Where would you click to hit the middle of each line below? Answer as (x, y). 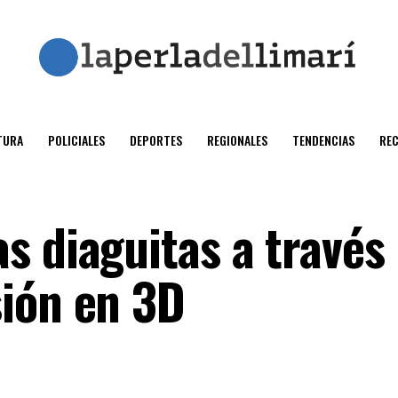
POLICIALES (76, 140)
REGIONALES (237, 140)
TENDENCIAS (323, 140)
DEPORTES (156, 140)
